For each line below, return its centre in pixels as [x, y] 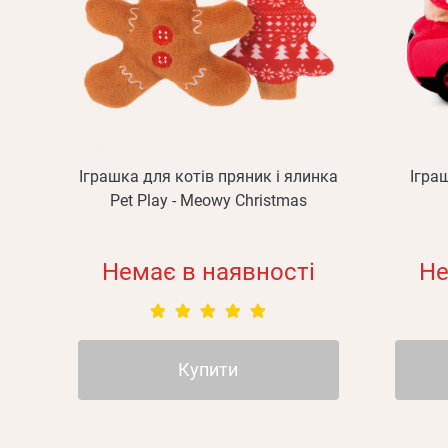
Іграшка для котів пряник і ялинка [208, 176]
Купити [208, 369]
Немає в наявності [208, 272]
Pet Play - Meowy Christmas [208, 200]
